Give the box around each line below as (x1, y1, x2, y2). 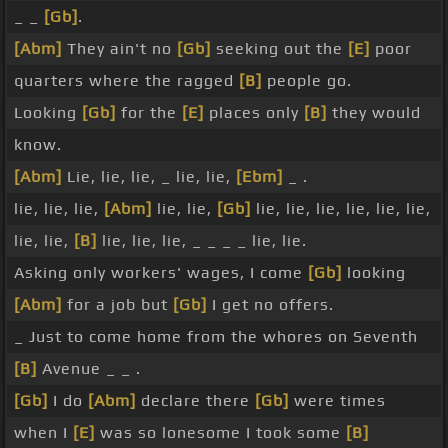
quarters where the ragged (14, 71, 239, 91)
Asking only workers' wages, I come (14, 263, 308, 283)
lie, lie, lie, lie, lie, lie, (251, 199, 431, 219)
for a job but (62, 295, 173, 315)
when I (14, 423, 73, 443)
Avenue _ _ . (37, 359, 141, 379)
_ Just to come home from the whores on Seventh (14, 327, 418, 347)
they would (327, 103, 421, 123)
